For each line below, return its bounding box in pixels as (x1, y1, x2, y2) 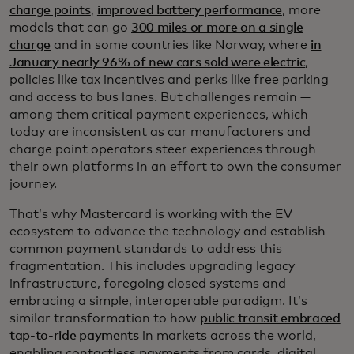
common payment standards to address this (9, 243, 282, 256)
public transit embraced (200, 312, 341, 326)
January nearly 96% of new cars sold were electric (9, 56, 306, 70)
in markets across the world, (138, 330, 316, 343)
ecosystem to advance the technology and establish (9, 225, 326, 239)
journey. (9, 178, 57, 191)
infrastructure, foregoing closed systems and (9, 277, 286, 291)
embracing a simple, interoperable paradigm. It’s (9, 295, 307, 308)
